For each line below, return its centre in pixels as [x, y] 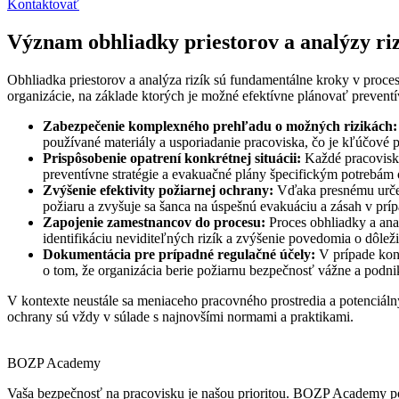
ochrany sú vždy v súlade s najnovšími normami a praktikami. [180, 316]
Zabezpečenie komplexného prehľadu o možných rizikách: [220, 126]
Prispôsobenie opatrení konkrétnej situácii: [172, 158]
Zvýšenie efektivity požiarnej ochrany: [158, 190]
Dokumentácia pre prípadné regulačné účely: [179, 254]
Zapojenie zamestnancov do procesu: [154, 222]
